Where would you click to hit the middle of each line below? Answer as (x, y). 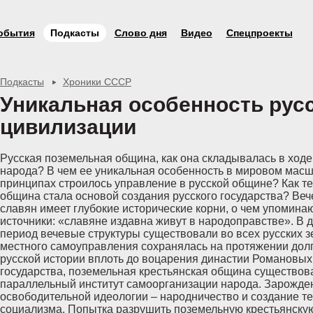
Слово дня (140, 33)
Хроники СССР (97, 82)
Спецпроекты (259, 33)
